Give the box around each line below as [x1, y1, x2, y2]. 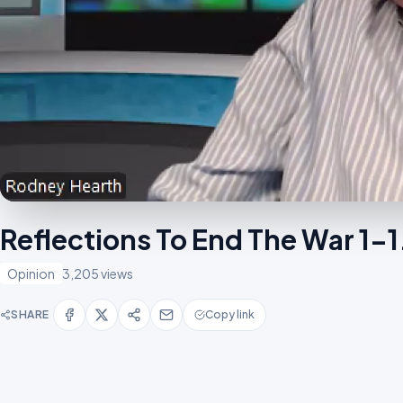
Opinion [7, 264, 55, 282]
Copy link [205, 307, 255, 321]
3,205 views [62, 264, 133, 282]
